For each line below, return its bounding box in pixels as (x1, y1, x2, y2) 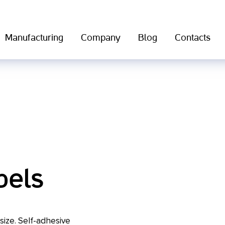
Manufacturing (5, 34, 63, 43)
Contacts (175, 34, 210, 43)
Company (81, 34, 121, 43)
